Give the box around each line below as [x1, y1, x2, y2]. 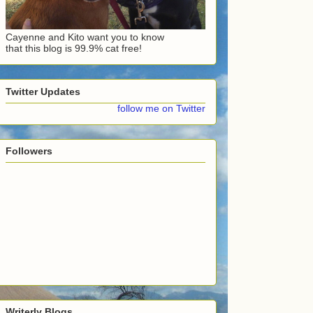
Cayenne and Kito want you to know [6, 31, 164, 43]
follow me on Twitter [117, 102, 205, 114]
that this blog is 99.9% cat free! [6, 43, 142, 54]
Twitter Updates [6, 85, 80, 97]
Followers [6, 145, 52, 156]
